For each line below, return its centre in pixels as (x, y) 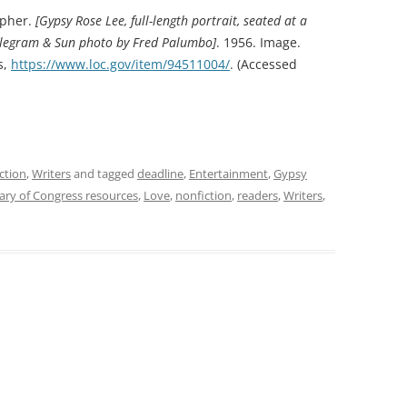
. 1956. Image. (258, 42)
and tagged (104, 174)
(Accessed (265, 64)
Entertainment (228, 174)
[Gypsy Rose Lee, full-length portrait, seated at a (171, 20)
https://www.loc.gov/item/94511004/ (120, 64)
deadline (160, 174)
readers (258, 195)
